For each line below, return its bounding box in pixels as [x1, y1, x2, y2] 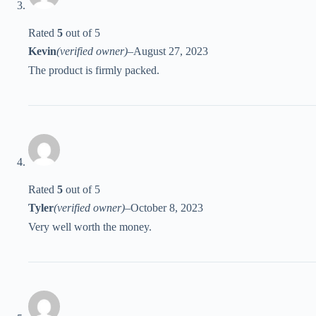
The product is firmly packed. [28, 64, 159, 77]
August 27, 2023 [133, 45, 208, 58]
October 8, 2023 [130, 202, 203, 214]
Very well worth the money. [28, 221, 152, 233]
